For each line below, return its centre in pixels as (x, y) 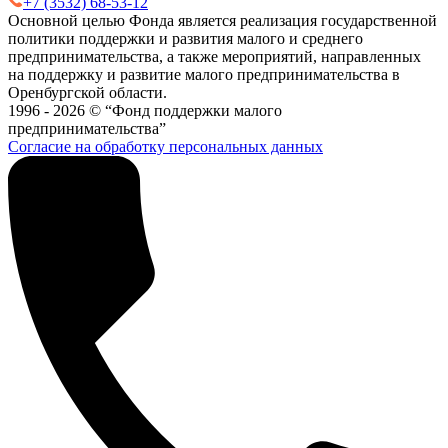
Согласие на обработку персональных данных (165, 147)
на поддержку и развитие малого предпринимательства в (204, 75)
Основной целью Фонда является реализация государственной (222, 21)
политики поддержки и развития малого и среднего (185, 39)
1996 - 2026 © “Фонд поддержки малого (145, 111)
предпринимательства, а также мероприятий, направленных (214, 57)
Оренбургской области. (87, 93)
